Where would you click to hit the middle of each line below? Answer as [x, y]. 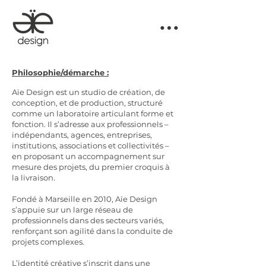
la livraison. [34, 178]
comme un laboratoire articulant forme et [93, 113]
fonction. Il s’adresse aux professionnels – [90, 124]
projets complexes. [48, 242]
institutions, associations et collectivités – [91, 145]
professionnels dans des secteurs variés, [88, 220]
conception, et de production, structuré [87, 103]
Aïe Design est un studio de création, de [88, 92]
